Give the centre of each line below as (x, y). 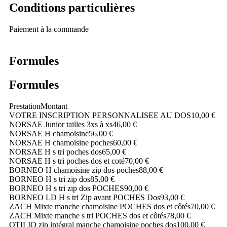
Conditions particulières (72, 8)
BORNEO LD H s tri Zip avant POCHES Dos (85, 197)
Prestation (25, 106)
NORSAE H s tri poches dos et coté (67, 161)
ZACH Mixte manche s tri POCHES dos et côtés (88, 215)
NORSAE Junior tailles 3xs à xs (61, 124)
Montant (54, 106)
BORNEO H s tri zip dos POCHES (67, 188)
